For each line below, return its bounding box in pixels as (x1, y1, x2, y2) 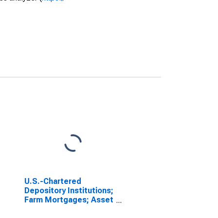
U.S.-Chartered (24, 177, 81, 186)
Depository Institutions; (24, 186, 113, 195)
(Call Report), (24, 204, 74, 214)
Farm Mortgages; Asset (24, 195, 113, 204)
